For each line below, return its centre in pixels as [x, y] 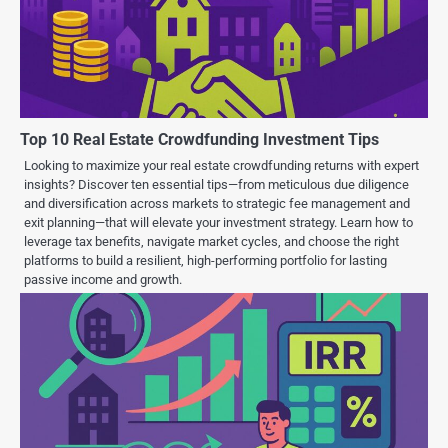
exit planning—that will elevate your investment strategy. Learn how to [218, 223]
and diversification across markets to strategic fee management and [217, 204]
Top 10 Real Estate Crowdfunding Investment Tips [199, 140]
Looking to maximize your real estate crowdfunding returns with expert [221, 166]
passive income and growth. [103, 280]
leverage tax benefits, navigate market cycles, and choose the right [211, 242]
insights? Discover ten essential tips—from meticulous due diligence [216, 185]
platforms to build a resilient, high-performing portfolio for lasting [205, 261]
